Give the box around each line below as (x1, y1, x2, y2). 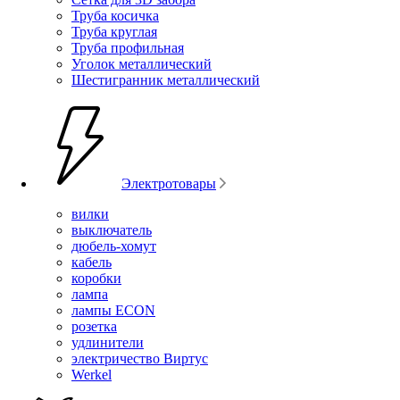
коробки (71, 270, 121, 286)
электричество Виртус (71, 350, 208, 366)
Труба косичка (71, 7, 159, 23)
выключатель (71, 221, 152, 237)
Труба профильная (71, 39, 184, 55)
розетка (71, 318, 117, 334)
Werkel (71, 366, 112, 382)
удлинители (71, 334, 144, 350)
